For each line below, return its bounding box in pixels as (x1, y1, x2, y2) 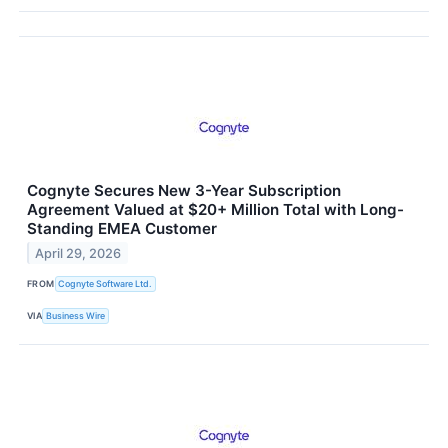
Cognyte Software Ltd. (58, 278, 153, 290)
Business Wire (46, 310, 106, 322)
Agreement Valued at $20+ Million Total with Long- (27, 199, 404, 219)
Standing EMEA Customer (27, 218, 217, 238)
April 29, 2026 (35, 245, 122, 261)
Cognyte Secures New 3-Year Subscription (27, 180, 341, 200)
